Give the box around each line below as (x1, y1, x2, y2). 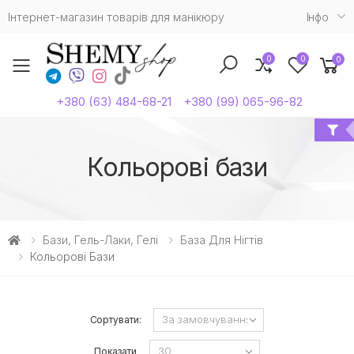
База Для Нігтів (180, 232, 263, 247)
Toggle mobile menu (20, 62, 231, 89)
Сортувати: (89, 313, 141, 326)
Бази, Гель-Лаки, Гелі (43, 232, 158, 247)
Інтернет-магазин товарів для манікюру (8, 9, 224, 24)
